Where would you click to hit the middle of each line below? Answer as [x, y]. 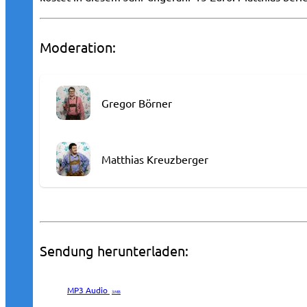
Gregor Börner [137, 103]
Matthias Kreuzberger [155, 159]
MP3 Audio [88, 290]
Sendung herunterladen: [114, 250]
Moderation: [78, 47]
